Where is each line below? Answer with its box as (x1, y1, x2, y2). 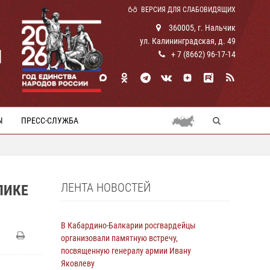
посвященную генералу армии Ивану (61, 246, 191, 256)
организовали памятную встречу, (61, 233, 178, 243)
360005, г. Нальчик (167, 23, 236, 33)
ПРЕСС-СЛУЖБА (21, 116, 78, 125)
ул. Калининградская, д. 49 (140, 36, 236, 46)
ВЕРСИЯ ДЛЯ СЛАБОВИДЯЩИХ (141, 5, 236, 14)
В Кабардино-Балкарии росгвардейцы (61, 221, 196, 230)
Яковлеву (61, 259, 95, 268)
